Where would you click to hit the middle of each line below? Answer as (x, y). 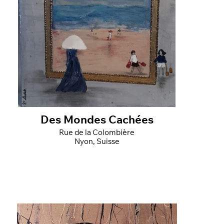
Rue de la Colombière (97, 133)
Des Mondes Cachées (97, 121)
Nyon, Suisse (97, 142)
